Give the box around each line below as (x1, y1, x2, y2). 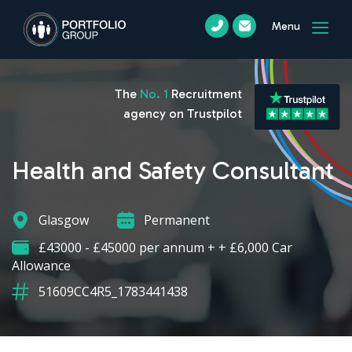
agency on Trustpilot (123, 105, 242, 121)
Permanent (141, 211, 210, 229)
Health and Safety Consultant (12, 155, 334, 185)
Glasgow (35, 211, 89, 229)
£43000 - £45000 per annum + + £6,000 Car (35, 238, 292, 256)
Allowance (12, 257, 71, 275)
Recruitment (167, 86, 242, 101)
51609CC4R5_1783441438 (35, 283, 188, 301)
